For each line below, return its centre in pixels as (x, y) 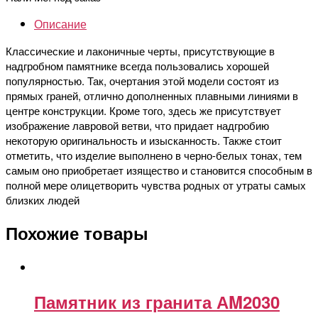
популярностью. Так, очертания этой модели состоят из (142, 80)
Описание (60, 23)
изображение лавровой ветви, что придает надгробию (137, 125)
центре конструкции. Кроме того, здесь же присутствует (143, 110)
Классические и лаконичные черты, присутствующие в (140, 50)
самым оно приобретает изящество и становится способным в (159, 170)
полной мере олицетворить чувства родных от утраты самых (156, 185)
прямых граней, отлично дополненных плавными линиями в (152, 95)
